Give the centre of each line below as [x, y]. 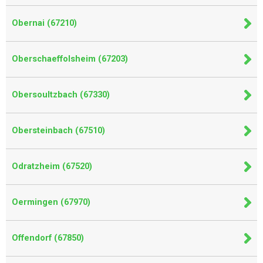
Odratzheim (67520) [52, 166]
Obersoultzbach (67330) [61, 95]
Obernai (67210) [44, 23]
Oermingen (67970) [51, 202]
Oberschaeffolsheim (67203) [70, 59]
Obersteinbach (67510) [58, 131]
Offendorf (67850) [48, 238]
